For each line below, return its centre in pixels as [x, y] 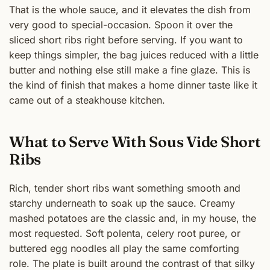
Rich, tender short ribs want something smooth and [125, 188]
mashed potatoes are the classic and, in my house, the [133, 218]
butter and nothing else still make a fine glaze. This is [130, 70]
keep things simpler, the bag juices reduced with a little [134, 55]
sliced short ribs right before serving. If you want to [126, 40]
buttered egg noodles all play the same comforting [124, 248]
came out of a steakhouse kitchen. [87, 100]
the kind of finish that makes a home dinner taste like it [133, 85]
